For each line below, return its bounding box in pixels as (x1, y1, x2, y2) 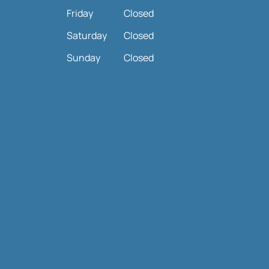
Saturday (67, 29, 107, 43)
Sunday (67, 51, 100, 65)
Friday (67, 7, 93, 20)
